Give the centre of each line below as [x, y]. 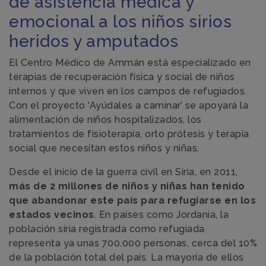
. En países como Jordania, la [161, 215]
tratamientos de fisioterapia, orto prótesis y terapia [129, 134]
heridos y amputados [94, 41]
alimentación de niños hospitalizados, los [105, 120]
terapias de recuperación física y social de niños [122, 77]
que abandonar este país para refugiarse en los [132, 200]
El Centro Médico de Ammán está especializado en [130, 63]
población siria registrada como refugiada [107, 229]
